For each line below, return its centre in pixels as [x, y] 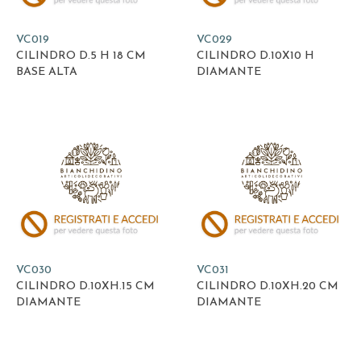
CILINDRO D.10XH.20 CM [268, 286]
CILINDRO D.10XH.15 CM [85, 286]
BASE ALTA [47, 73]
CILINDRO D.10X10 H [255, 56]
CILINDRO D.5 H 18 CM [81, 56]
